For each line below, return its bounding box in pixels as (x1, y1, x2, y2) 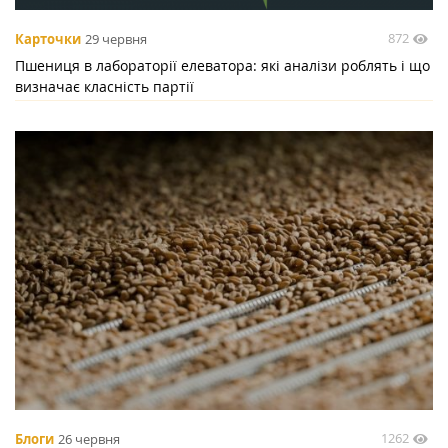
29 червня (85, 29, 147, 48)
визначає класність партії (15, 76, 194, 96)
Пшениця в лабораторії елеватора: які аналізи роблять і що (15, 55, 430, 75)
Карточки (15, 29, 81, 48)
